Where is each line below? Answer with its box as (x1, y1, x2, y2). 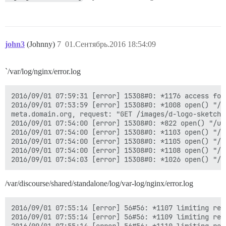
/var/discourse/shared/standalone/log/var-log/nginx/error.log (5, 179, 193, 188)
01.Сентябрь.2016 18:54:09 (65, 40, 156, 49)
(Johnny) (27, 40, 57, 49)
